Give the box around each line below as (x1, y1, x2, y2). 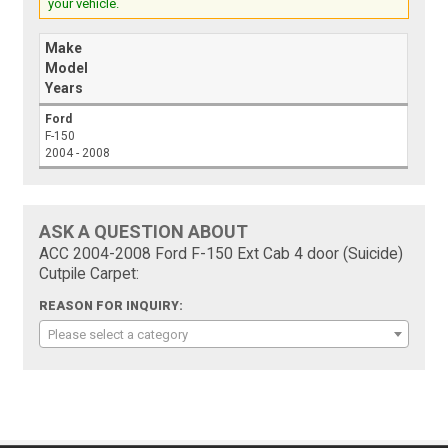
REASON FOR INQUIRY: (39, 299, 184, 314)
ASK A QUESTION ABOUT (39, 221, 249, 243)
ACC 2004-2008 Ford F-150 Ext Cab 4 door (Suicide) (39, 245, 404, 264)
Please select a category (48, 327, 189, 343)
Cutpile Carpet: (39, 265, 140, 284)
